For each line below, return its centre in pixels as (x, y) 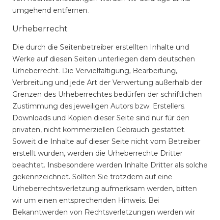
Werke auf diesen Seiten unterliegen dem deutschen (104, 59)
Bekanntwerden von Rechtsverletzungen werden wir (104, 212)
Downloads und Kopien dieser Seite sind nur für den (101, 118)
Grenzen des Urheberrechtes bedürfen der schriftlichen (107, 94)
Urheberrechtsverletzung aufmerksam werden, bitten (105, 189)
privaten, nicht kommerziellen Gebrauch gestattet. (99, 130)
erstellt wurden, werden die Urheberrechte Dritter (97, 153)
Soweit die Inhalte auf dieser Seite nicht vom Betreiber (106, 141)
